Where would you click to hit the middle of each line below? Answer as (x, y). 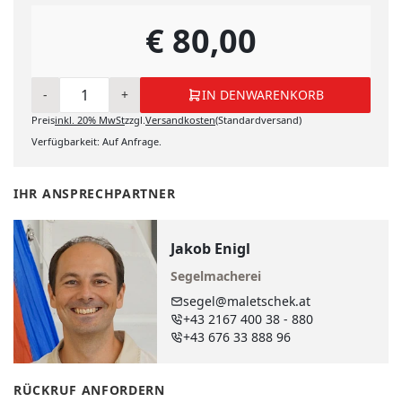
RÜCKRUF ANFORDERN (89, 390)
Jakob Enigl (210, 248)
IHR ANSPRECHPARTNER (95, 194)
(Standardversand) (258, 120)
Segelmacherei (216, 275)
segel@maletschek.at (247, 301)
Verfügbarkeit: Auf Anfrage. (96, 142)
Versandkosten (180, 120)
